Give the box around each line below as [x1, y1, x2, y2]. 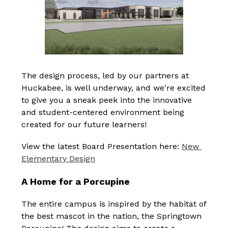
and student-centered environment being [21, 107, 185, 118]
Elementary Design [21, 154, 96, 164]
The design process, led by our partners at [21, 71, 189, 81]
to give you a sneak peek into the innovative [21, 95, 192, 105]
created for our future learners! [21, 120, 147, 130]
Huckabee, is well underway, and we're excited [21, 83, 206, 93]
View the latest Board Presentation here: [21, 141, 182, 152]
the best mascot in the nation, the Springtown [21, 211, 202, 221]
